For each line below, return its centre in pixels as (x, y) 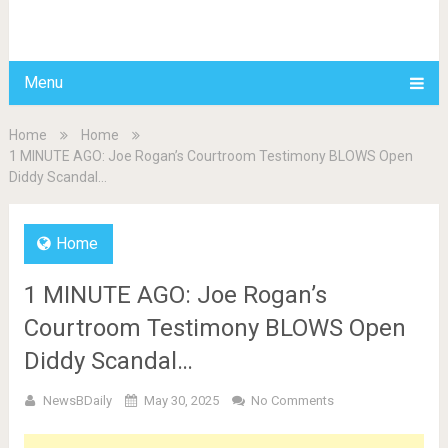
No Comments (292, 400)
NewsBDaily (77, 400)
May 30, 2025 (181, 400)
